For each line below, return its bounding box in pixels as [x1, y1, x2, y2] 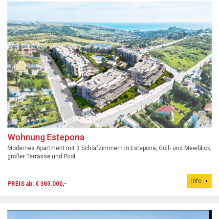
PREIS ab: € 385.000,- [7, 180, 66, 188]
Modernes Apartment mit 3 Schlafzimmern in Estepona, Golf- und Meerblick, [7, 145, 212, 152]
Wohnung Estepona [7, 132, 85, 143]
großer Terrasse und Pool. [7, 153, 77, 160]
